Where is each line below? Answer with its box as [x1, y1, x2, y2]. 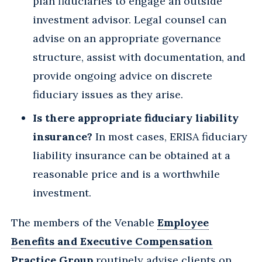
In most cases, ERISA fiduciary [92, 129, 247, 143]
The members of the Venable [11, 215, 157, 229]
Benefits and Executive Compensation [11, 234, 213, 248]
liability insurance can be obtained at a [33, 148, 230, 162]
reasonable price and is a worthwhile [33, 167, 220, 181]
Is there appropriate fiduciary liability [33, 111, 239, 125]
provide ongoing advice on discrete [33, 68, 212, 82]
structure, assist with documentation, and [33, 50, 246, 64]
